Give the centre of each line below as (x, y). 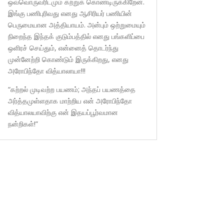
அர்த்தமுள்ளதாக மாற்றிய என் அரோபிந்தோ (70, 100)
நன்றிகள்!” (23, 123)
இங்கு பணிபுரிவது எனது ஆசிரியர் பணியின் (70, 13)
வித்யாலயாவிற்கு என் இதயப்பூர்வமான (63, 112)
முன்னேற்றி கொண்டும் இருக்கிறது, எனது (68, 59)
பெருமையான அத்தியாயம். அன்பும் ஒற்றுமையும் (76, 24)
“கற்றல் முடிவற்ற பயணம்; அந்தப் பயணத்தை (71, 89)
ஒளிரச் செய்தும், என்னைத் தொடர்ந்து (63, 47)
